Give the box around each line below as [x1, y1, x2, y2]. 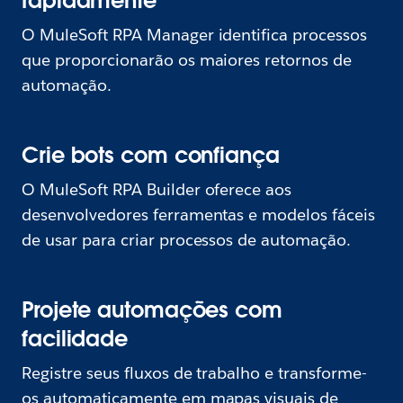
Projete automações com [22, 296, 282, 325]
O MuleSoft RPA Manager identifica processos [22, 24, 368, 46]
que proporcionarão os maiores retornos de [22, 49, 353, 71]
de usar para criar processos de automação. [22, 229, 352, 251]
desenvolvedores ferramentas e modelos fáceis [22, 204, 376, 226]
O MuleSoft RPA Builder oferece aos [22, 179, 292, 201]
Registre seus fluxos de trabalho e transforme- [22, 363, 368, 384]
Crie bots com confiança [22, 141, 280, 170]
